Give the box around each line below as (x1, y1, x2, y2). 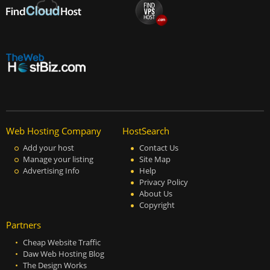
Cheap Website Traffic (23, 237, 101, 248)
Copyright (139, 200, 175, 211)
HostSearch (122, 124, 169, 137)
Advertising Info (23, 166, 80, 177)
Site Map (139, 154, 171, 165)
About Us (139, 189, 172, 199)
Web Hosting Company (6, 124, 101, 137)
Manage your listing (23, 154, 93, 165)
